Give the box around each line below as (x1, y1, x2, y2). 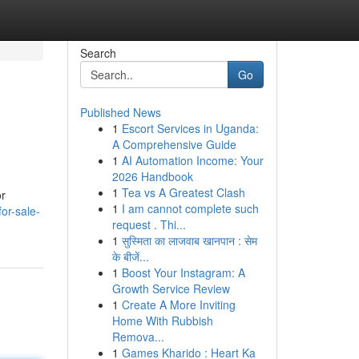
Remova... (111, 329, 164, 345)
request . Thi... (111, 216, 186, 232)
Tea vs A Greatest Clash (121, 184, 245, 200)
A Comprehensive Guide (111, 136, 236, 152)
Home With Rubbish (111, 313, 213, 329)
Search (79, 45, 116, 61)
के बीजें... (111, 248, 149, 264)
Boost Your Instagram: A (121, 264, 245, 280)
